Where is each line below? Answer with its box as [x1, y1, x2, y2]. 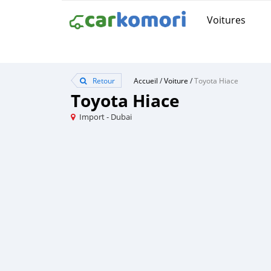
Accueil [134, 76, 158, 85]
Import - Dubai [79, 111, 132, 122]
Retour [91, 76, 115, 85]
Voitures [207, 13, 246, 27]
